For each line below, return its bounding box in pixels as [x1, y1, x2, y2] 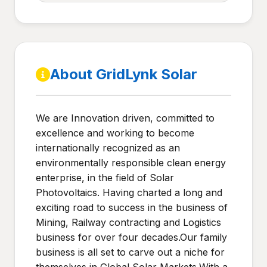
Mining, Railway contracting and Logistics [36, 216, 221, 228]
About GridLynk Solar [50, 66, 197, 83]
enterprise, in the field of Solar [36, 172, 174, 184]
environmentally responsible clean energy [36, 157, 226, 169]
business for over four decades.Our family [36, 231, 227, 243]
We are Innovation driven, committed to [36, 112, 215, 124]
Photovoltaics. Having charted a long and [36, 187, 222, 198]
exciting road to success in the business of [36, 201, 228, 213]
